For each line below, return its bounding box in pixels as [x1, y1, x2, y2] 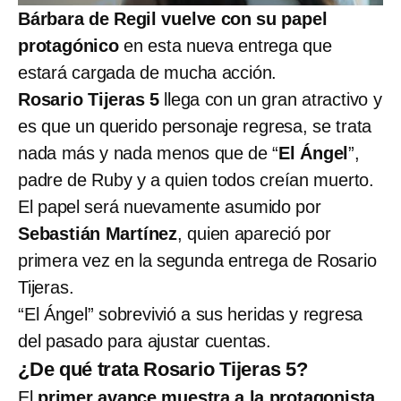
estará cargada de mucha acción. [18, 63, 277, 83]
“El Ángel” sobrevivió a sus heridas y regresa [18, 304, 363, 325]
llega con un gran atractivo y [158, 90, 382, 110]
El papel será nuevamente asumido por [18, 197, 321, 218]
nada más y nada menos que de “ [18, 143, 279, 164]
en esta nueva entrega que [118, 36, 332, 56]
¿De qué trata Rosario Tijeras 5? [18, 358, 308, 381]
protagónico [18, 36, 119, 56]
